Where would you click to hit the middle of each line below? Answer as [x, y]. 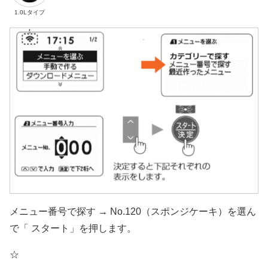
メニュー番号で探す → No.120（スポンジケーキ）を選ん [133, 211]
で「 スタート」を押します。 [73, 228]
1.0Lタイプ [29, 12]
